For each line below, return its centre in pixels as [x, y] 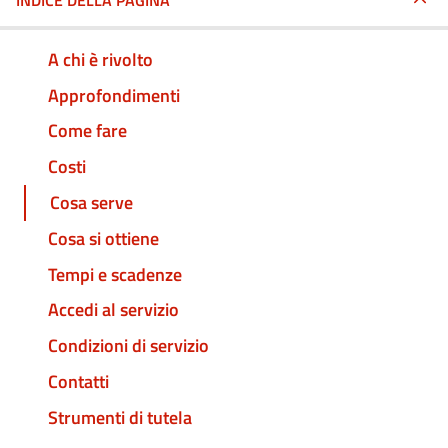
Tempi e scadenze [115, 274]
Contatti [78, 381]
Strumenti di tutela [120, 417]
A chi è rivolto [100, 59]
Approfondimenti [114, 95]
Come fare [87, 131]
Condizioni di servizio [128, 346]
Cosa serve [91, 203]
